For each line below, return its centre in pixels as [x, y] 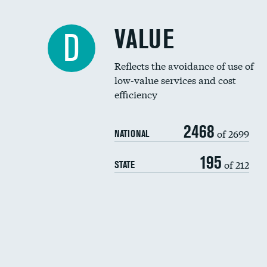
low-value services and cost [175, 80]
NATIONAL [132, 133]
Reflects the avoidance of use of [184, 65]
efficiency [136, 94]
